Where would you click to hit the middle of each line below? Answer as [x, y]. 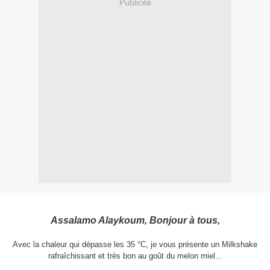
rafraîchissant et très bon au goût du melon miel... [135, 256]
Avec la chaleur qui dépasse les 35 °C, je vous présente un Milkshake [135, 245]
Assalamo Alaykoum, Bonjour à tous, [135, 221]
